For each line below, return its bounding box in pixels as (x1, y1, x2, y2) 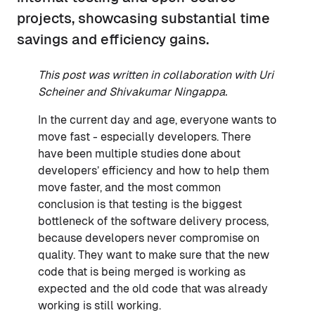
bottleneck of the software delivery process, (38, 214, 269, 229)
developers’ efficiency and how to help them (38, 164, 269, 178)
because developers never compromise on (38, 231, 259, 245)
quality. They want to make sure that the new (38, 248, 269, 262)
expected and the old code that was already (38, 282, 268, 296)
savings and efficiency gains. (17, 32, 209, 48)
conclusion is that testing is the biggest (38, 198, 242, 212)
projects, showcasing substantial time (17, 11, 270, 27)
